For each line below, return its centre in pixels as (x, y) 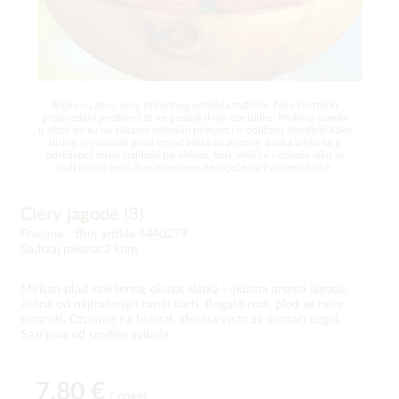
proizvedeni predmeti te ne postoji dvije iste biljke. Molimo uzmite (195, 118)
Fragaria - (48, 234)
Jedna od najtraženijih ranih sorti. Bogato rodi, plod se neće (182, 305)
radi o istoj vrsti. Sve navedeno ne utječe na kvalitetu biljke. (195, 167)
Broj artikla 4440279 (131, 234)
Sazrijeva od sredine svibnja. (96, 335)
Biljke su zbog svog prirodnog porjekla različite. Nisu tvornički (195, 105)
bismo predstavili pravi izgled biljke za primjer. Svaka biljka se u (195, 142)
